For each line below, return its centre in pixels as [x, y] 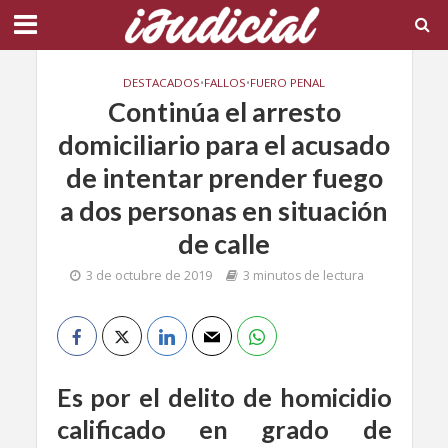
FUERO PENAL [287, 82]
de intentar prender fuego [224, 177]
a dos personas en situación [224, 210]
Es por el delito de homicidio [224, 397]
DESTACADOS [161, 82]
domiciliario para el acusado [224, 144]
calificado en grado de [224, 429]
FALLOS [225, 82]
